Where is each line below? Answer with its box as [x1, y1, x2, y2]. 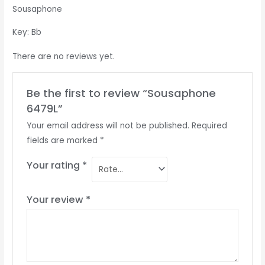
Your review [26, 193, 86, 207]
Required [191, 119, 227, 131]
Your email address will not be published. [26, 119, 189, 131]
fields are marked [26, 134, 100, 146]
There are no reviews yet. [12, 51, 115, 63]
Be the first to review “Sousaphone [26, 85, 216, 101]
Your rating [26, 158, 82, 172]
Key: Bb [12, 26, 42, 38]
